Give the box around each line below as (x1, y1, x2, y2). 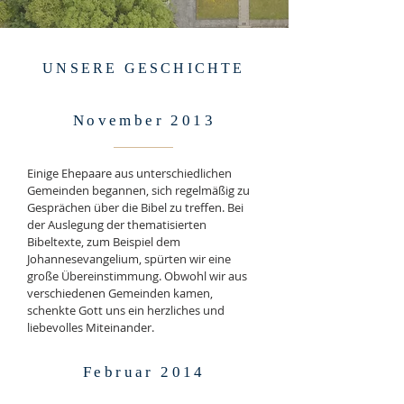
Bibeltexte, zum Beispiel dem (27, 234, 180, 250)
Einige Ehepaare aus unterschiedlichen (27, 165, 232, 181)
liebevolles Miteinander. (27, 319, 154, 335)
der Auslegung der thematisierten (27, 216, 207, 233)
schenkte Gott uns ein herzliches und (27, 302, 225, 318)
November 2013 (72, 112, 216, 129)
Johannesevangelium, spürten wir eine (27, 251, 231, 267)
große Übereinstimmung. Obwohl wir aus (27, 268, 247, 284)
